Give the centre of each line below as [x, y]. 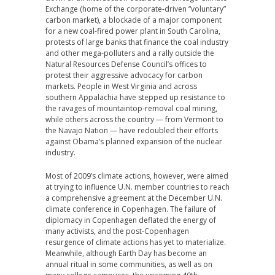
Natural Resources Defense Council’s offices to [126, 64]
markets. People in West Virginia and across [121, 86]
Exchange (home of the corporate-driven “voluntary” [136, 9]
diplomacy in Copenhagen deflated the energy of [131, 220]
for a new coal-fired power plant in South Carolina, [133, 31]
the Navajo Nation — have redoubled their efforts [132, 130]
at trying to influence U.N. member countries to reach [137, 187]
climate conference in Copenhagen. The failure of [131, 209]
